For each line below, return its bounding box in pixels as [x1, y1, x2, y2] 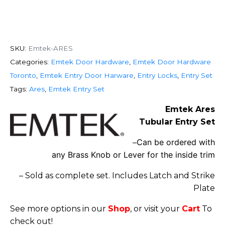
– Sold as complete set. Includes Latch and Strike [19, 170, 215, 180]
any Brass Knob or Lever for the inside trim [52, 149, 215, 160]
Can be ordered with [137, 137, 215, 147]
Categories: [10, 58, 49, 66]
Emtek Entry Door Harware [40, 71, 134, 79]
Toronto [10, 71, 36, 79]
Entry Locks [137, 71, 177, 79]
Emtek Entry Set [48, 85, 104, 93]
